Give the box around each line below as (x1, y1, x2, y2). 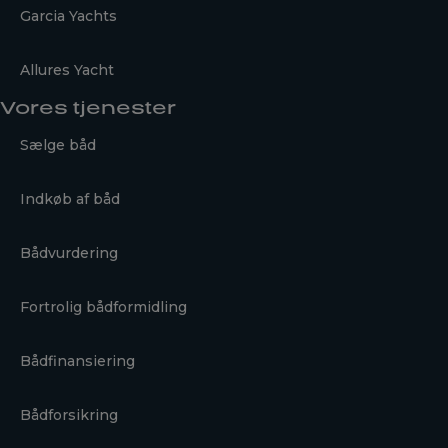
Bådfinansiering (20, 351, 135, 370)
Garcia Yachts (20, 6, 117, 25)
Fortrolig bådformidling (20, 297, 187, 316)
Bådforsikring (20, 405, 118, 424)
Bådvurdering (20, 243, 118, 262)
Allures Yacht (20, 60, 114, 79)
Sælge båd (20, 135, 96, 154)
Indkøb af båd (20, 189, 120, 208)
